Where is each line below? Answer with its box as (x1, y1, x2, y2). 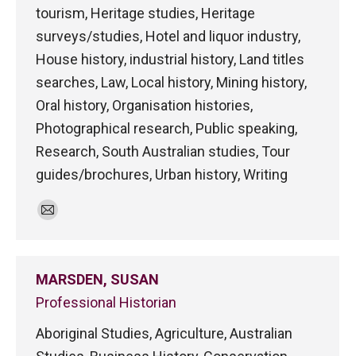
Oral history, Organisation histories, (36, 97, 253, 114)
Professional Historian (36, 294, 176, 311)
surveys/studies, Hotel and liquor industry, (36, 28, 300, 44)
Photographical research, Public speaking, (36, 120, 297, 137)
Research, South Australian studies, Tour (36, 143, 290, 160)
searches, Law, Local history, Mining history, (36, 74, 307, 91)
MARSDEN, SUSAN (36, 271, 159, 288)
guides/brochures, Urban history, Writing (36, 166, 288, 183)
